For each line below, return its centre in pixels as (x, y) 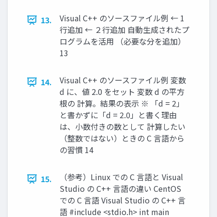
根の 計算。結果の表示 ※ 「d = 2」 (122, 103)
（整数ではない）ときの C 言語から (122, 138)
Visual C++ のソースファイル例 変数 (123, 80)
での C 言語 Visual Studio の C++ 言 (123, 200)
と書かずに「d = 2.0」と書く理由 (118, 115)
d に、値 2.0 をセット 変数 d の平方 (122, 92)
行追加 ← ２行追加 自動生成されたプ (124, 30)
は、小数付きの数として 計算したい (123, 126)
